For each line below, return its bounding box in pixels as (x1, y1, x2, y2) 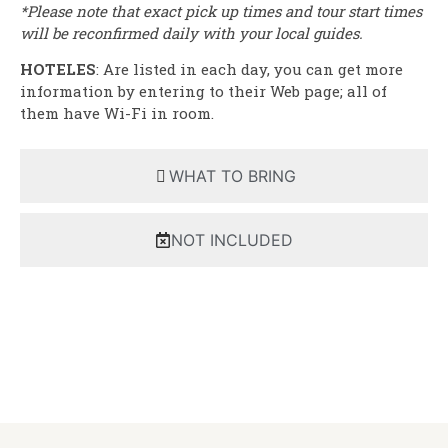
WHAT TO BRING (168, 165, 296, 186)
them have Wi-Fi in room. (20, 103, 214, 124)
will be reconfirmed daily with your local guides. (20, 22, 363, 43)
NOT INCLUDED (171, 229, 293, 250)
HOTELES (20, 59, 96, 80)
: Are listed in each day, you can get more (96, 59, 403, 80)
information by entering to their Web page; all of (20, 81, 387, 102)
